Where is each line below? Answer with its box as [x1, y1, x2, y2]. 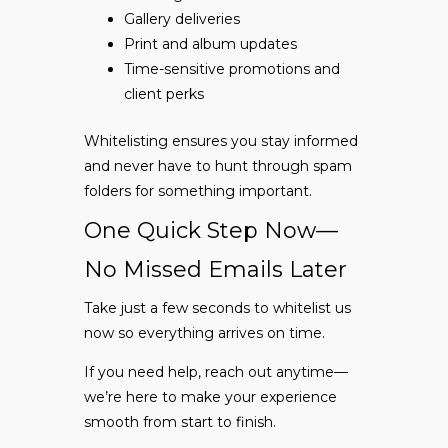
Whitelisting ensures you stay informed [84, 132, 358, 151]
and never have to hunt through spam [84, 157, 352, 176]
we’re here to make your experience [84, 388, 337, 407]
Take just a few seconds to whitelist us [84, 299, 351, 318]
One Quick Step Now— [84, 217, 338, 245]
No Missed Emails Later [84, 256, 347, 284]
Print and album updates [124, 35, 297, 54]
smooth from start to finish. [84, 413, 276, 432]
